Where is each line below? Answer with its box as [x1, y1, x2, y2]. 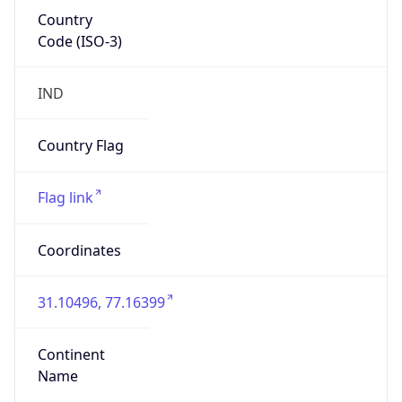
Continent [37, 345, 105, 365]
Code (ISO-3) [37, 31, 122, 51]
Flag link [37, 188, 93, 208]
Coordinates [37, 240, 121, 260]
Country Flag [37, 135, 124, 156]
